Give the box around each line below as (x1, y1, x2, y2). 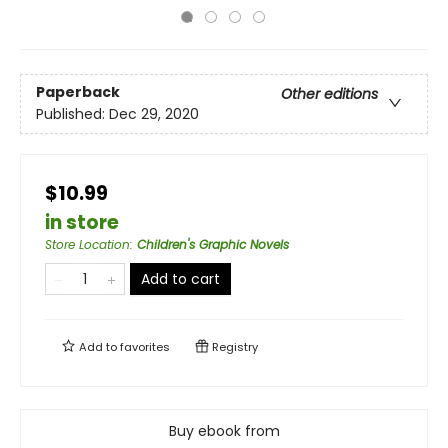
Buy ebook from (168, 421, 280, 441)
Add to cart (141, 269, 220, 289)
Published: (36, 104, 109, 125)
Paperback (36, 82, 120, 103)
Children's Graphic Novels (137, 236, 289, 253)
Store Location (45, 236, 130, 253)
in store (45, 209, 119, 236)
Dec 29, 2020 (109, 104, 199, 125)
